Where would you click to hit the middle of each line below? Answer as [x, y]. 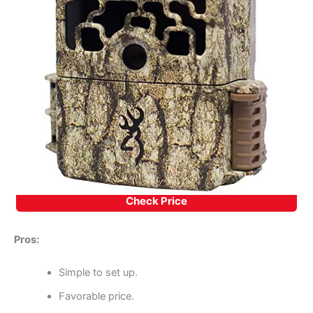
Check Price [156, 201]
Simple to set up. [98, 273]
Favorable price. [96, 297]
